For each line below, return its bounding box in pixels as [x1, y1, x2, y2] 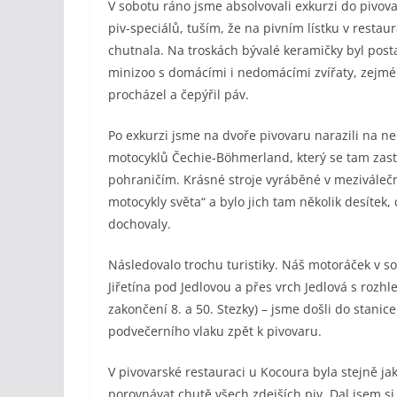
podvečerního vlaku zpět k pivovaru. [108, 322, 322, 339]
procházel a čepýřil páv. [108, 85, 249, 103]
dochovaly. [108, 214, 171, 232]
